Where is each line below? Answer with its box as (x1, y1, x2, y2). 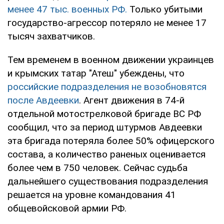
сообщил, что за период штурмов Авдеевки (7, 121, 202, 133)
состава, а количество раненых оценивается (7, 148, 205, 160)
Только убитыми (127, 3, 202, 15)
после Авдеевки (7, 94, 79, 106)
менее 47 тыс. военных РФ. (7, 3, 127, 15)
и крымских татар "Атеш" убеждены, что (7, 67, 184, 79)
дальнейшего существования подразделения (7, 175, 208, 187)
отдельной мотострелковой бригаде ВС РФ (7, 108, 201, 120)
